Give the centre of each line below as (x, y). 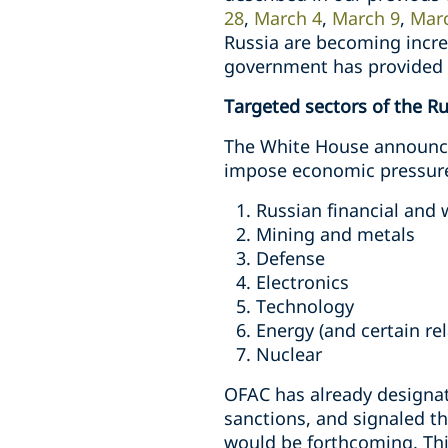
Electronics (302, 282)
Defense (290, 258)
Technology (305, 306)
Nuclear (289, 354)
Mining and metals (335, 234)
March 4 (288, 18)
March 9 (366, 18)
